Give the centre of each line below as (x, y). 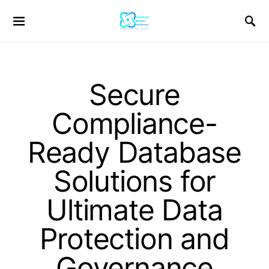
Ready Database (134, 152)
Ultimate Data (134, 210)
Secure (134, 95)
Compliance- (134, 123)
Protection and (134, 239)
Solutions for (134, 181)
